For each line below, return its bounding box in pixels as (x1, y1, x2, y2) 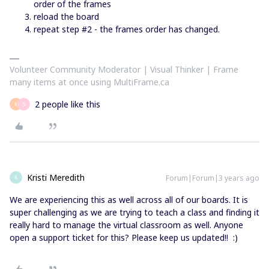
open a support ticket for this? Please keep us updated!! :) (10, 232, 240, 243)
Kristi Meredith (27, 172, 85, 183)
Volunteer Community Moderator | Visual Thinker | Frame (10, 64, 238, 75)
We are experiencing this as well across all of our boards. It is (10, 194, 248, 205)
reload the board (34, 11, 99, 22)
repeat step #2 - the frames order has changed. (34, 23, 220, 35)
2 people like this (35, 98, 100, 110)
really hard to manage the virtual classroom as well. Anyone (10, 219, 243, 231)
